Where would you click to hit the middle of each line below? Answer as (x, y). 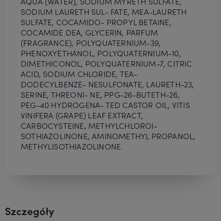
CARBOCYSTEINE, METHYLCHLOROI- (89, 125)
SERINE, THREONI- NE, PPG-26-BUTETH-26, (100, 94)
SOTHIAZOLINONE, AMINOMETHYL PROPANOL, (108, 135)
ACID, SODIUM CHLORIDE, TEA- (79, 73)
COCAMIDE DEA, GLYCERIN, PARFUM (89, 32)
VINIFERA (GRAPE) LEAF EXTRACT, (82, 115)
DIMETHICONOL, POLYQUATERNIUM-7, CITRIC (107, 63)
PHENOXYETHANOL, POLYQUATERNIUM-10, (101, 53)
